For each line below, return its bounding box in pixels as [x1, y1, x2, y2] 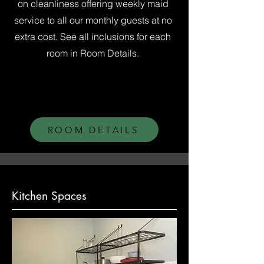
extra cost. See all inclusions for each [15, 31, 171, 42]
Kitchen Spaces [12, 189, 87, 203]
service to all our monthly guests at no [14, 14, 172, 26]
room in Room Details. [47, 47, 139, 59]
